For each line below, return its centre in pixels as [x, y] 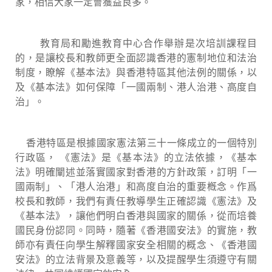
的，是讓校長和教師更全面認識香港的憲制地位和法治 [136, 58]
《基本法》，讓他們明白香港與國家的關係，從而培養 [136, 216]
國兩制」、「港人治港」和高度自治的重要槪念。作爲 [136, 186]
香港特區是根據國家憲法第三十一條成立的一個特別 [136, 143]
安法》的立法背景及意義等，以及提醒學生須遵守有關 [136, 259]
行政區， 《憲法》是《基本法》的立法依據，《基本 [136, 157]
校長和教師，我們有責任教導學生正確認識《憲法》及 [136, 201]
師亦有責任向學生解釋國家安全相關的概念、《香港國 [136, 245]
